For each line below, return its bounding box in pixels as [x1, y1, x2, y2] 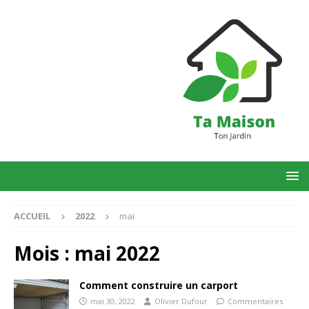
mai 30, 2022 [90, 296, 135, 307]
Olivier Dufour [154, 296, 208, 307]
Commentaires [228, 296, 283, 307]
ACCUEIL [14, 210, 50, 223]
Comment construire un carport [79, 279, 238, 292]
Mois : [14, 240, 74, 267]
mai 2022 [74, 240, 160, 267]
